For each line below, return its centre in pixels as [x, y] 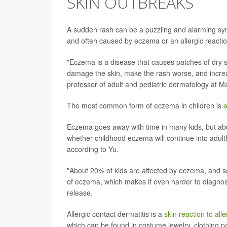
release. [80, 193]
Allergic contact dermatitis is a [116, 214]
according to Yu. [93, 149]
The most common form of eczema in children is [145, 106]
